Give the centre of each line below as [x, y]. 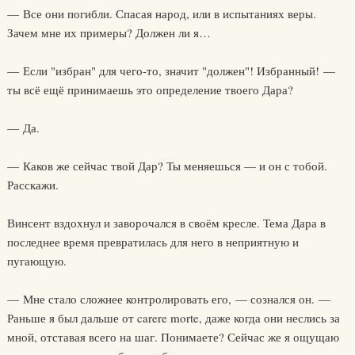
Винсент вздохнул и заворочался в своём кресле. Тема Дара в [166, 223]
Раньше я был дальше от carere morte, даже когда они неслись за [173, 318]
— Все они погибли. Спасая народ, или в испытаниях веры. [161, 13]
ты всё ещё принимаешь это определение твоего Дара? [150, 90]
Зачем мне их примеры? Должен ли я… [109, 32]
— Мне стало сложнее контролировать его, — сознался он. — [168, 299]
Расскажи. [32, 185]
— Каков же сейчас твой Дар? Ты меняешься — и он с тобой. [167, 166]
